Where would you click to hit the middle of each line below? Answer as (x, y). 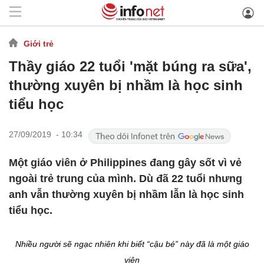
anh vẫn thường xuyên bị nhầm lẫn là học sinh (126, 194)
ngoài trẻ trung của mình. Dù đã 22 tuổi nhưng (126, 179)
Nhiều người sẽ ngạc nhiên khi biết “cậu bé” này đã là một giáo (132, 244)
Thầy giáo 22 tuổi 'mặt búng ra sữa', (130, 66)
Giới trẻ (39, 43)
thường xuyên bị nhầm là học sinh (126, 85)
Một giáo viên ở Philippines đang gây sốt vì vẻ (125, 163)
